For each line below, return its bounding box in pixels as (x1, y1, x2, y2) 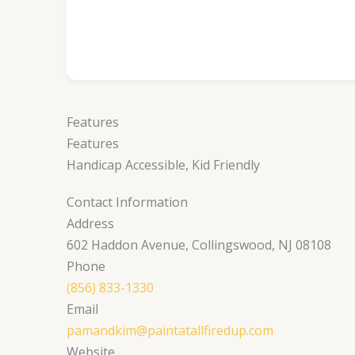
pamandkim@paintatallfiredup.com (67, 321, 273, 339)
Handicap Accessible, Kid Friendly (67, 155, 260, 174)
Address (67, 214, 114, 232)
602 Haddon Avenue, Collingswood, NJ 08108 (67, 235, 331, 254)
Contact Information (67, 193, 188, 211)
